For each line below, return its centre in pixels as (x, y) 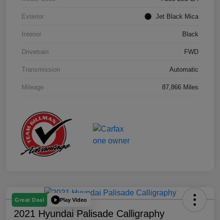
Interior (31, 34)
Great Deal (29, 200)
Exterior (33, 17)
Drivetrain (35, 52)
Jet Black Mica (177, 17)
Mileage (33, 87)
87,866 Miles (180, 87)
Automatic (184, 70)
